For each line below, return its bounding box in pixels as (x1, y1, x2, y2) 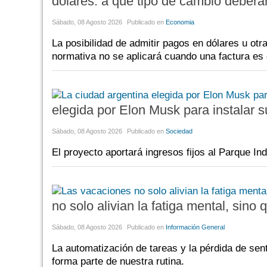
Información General (166, 223, 225, 231)
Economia (166, 18, 194, 26)
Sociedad (166, 127, 193, 135)
